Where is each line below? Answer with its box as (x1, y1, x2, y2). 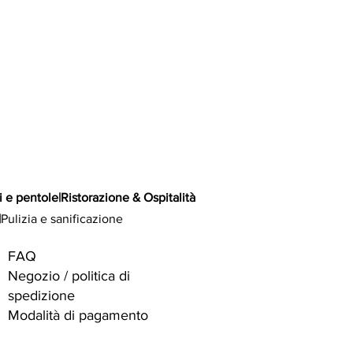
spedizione (8, 288, 75, 303)
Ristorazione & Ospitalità (60, 191, 195, 204)
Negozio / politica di (8, 268, 130, 284)
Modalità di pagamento (8, 307, 148, 323)
